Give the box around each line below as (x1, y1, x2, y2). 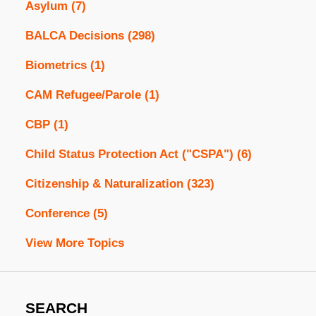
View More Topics (25, 236, 124, 250)
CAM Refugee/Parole (25, 88, 145, 102)
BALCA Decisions (25, 29, 128, 43)
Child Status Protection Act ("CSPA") (25, 147, 237, 162)
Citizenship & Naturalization (25, 177, 187, 191)
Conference (25, 207, 93, 221)
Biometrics (25, 59, 90, 73)
